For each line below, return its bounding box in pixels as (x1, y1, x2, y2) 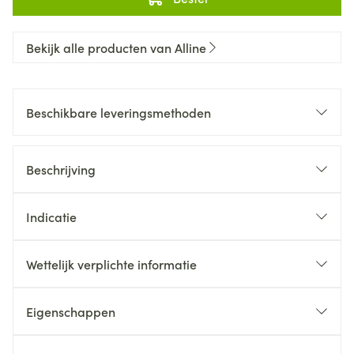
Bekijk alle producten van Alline (26, 39, 206, 56)
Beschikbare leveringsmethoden (26, 104, 211, 121)
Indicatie (26, 208, 77, 225)
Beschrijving (26, 160, 96, 178)
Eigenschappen (26, 303, 115, 320)
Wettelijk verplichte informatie (26, 255, 197, 273)
